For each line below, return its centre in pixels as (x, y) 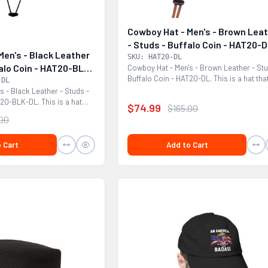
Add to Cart (187, 144)
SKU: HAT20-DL (155, 57)
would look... (149, 89)
